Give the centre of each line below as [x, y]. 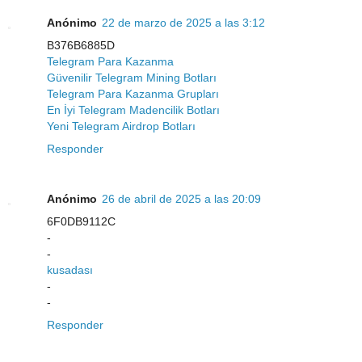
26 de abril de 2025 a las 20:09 [181, 199]
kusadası [70, 270]
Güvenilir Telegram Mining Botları [132, 78]
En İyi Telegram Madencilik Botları [133, 110]
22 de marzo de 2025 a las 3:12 [183, 23]
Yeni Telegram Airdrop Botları [121, 126]
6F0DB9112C [81, 222]
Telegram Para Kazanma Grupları [133, 94]
